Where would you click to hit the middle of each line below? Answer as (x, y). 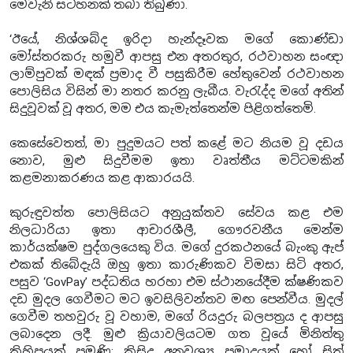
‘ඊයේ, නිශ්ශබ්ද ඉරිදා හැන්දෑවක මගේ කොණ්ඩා (176, 39)
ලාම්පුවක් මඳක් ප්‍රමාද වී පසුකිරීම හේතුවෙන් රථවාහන (176, 74)
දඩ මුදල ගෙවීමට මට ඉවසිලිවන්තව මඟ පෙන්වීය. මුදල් (176, 299)
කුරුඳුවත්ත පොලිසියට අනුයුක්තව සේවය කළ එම (176, 212)
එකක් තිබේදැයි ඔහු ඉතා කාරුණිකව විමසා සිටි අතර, (176, 264)
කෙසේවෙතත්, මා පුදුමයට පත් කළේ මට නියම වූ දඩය (176, 143)
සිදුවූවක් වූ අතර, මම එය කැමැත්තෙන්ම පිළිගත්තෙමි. (163, 108)
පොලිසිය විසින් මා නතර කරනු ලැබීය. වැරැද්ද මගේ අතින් (176, 91)
